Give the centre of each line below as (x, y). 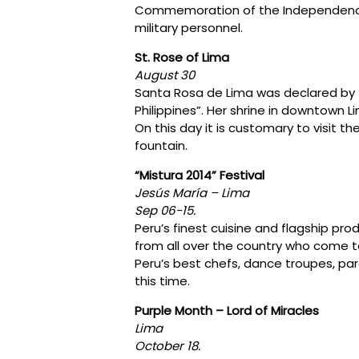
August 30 (165, 75)
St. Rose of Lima (182, 57)
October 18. (167, 345)
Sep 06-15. (167, 210)
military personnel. (189, 27)
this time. (162, 280)
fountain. (161, 145)
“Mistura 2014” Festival (200, 175)
